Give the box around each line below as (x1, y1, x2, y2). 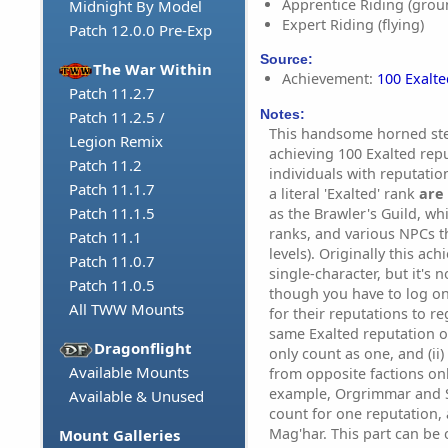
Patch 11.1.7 (69, 179, 155, 200)
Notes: (260, 105, 305, 122)
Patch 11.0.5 (69, 275, 155, 296)
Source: (260, 51, 313, 68)
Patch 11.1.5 (69, 203, 155, 224)
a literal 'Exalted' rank (269, 183, 419, 203)
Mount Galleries (59, 425, 180, 446)
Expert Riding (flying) (282, 14, 424, 34)
